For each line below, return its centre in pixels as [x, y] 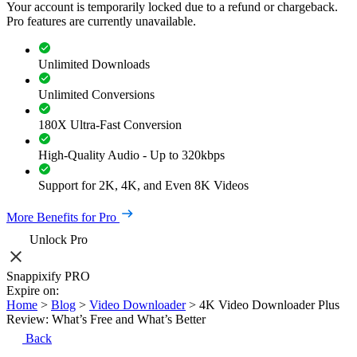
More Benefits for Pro [61, 217]
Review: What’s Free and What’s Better [106, 319]
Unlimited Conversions [96, 94]
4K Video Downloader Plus [269, 305]
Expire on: [33, 290]
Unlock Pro [59, 239]
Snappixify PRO [48, 276]
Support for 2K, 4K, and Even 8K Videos [143, 185]
